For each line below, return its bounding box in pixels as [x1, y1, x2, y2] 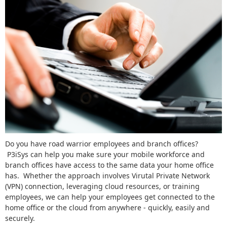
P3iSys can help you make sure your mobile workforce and [5, 149, 205, 159]
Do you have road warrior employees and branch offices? [5, 138, 198, 148]
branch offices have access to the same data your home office [5, 160, 214, 170]
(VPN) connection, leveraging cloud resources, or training [5, 181, 200, 191]
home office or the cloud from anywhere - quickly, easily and [5, 202, 210, 212]
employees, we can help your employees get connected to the [5, 192, 215, 202]
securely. [5, 213, 35, 223]
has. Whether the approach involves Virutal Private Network [5, 170, 210, 180]
